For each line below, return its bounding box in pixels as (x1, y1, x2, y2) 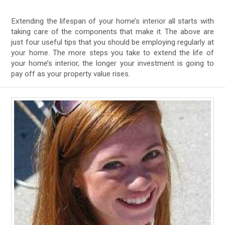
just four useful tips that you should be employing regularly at (11, 37, 214, 47)
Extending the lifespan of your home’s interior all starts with (11, 16, 214, 26)
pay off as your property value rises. (11, 69, 131, 78)
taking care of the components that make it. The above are (11, 27, 214, 36)
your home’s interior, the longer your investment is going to (11, 58, 214, 68)
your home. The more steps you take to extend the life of (11, 48, 214, 57)
